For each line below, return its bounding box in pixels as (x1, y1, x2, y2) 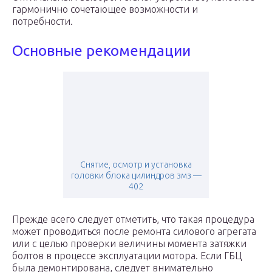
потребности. (12, 16, 73, 27)
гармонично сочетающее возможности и (12, 4, 198, 15)
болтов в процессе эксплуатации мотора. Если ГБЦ (12, 250, 242, 262)
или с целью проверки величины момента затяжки (12, 238, 246, 250)
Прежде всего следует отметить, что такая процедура (12, 214, 254, 225)
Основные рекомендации (12, 42, 191, 59)
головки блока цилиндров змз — (70, 171, 202, 181)
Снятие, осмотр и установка (80, 160, 192, 170)
